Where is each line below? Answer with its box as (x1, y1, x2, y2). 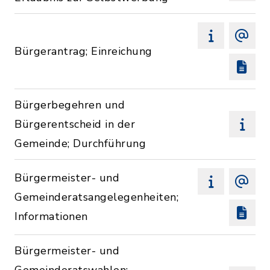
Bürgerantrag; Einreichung (14, 44, 152, 58)
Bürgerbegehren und (14, 98, 125, 112)
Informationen (14, 209, 88, 224)
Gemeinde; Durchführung (14, 136, 146, 151)
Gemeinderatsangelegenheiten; (14, 190, 178, 204)
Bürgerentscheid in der (14, 117, 135, 131)
